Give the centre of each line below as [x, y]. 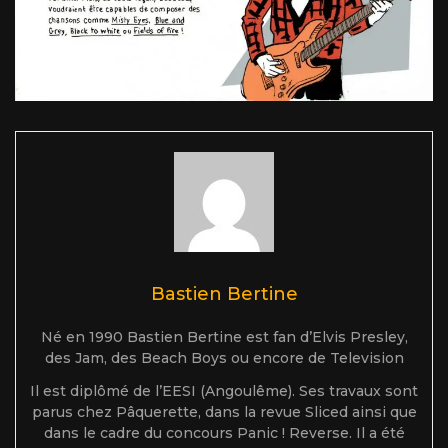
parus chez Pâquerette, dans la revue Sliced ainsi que [224, 412]
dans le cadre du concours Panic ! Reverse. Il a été [224, 433]
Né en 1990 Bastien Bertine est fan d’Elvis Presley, [224, 337]
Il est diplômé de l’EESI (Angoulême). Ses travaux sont [224, 391]
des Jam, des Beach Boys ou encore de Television [224, 358]
